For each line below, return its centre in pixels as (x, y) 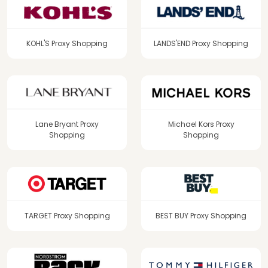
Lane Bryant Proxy (67, 124)
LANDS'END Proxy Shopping (201, 43)
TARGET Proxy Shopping (67, 215)
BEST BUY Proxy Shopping (201, 215)
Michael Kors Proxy (201, 124)
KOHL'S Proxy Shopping (67, 43)
